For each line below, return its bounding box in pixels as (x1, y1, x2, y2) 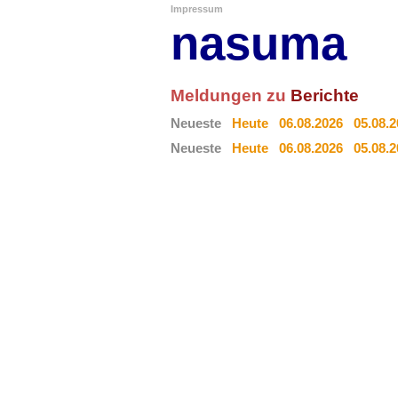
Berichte (291, 86, 359, 105)
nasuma (171, 17, 346, 69)
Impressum (171, 4, 223, 14)
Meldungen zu (171, 86, 291, 105)
